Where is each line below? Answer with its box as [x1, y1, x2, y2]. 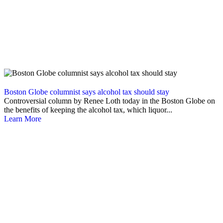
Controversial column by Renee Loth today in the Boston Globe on [4, 97, 215, 106]
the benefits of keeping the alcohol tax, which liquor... [4, 106, 172, 114]
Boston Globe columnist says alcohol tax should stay [4, 88, 169, 97]
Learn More [4, 114, 41, 123]
